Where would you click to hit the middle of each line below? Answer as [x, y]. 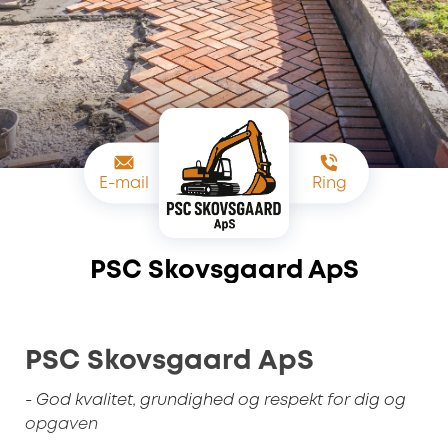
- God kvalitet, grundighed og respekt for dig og [215, 400]
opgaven [61, 424]
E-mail [124, 183]
